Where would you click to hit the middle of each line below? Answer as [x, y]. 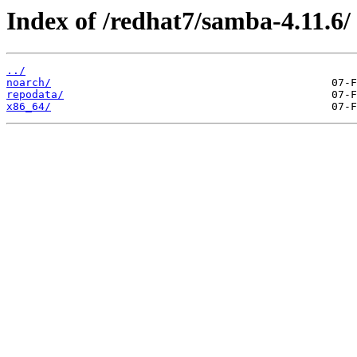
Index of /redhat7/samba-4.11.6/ [178, 21]
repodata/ [35, 95]
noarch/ [29, 83]
